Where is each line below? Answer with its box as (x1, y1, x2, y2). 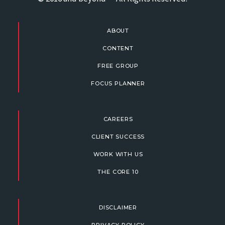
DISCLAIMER (98, 204, 138, 211)
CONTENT (102, 45, 134, 52)
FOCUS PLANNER (91, 80, 145, 87)
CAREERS (103, 116, 133, 123)
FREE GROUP (97, 62, 139, 69)
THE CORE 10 (97, 168, 139, 175)
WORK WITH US (93, 151, 143, 158)
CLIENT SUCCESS (91, 133, 145, 140)
